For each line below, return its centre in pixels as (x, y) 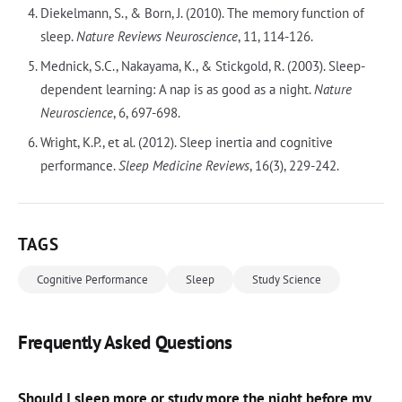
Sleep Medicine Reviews (184, 165)
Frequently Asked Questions (125, 342)
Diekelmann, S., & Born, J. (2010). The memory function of (202, 13)
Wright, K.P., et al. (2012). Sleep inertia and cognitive (186, 142)
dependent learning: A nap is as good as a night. (177, 89)
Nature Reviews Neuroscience (157, 36)
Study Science (287, 279)
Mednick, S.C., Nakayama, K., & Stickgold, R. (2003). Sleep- (202, 66)
